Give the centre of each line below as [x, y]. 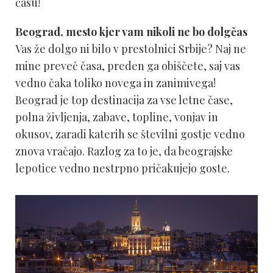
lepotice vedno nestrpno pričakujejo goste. [122, 168]
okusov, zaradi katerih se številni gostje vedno [130, 134]
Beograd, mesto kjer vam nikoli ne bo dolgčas [131, 32]
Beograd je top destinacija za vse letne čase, [124, 100]
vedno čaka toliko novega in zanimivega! [115, 83]
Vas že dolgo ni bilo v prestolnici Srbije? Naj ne [131, 49]
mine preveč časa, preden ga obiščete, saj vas [128, 66]
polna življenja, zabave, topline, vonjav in [117, 117]
